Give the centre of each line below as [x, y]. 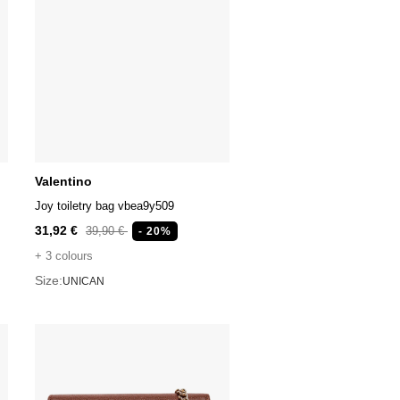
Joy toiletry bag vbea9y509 [104, 206]
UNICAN [83, 281]
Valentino [63, 182]
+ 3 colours [63, 256]
